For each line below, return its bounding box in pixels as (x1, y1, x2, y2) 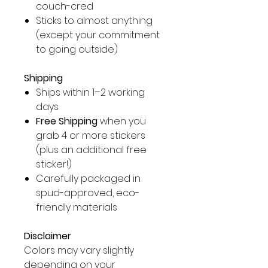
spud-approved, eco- (36, 186, 139, 200)
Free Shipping (36, 114, 98, 128)
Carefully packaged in (36, 172, 141, 185)
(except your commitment (36, 28, 160, 42)
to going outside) (36, 42, 118, 56)
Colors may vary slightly (24, 243, 134, 257)
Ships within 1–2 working (36, 86, 145, 99)
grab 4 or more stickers (36, 129, 145, 142)
